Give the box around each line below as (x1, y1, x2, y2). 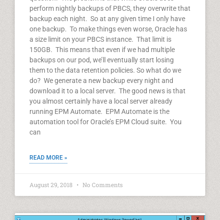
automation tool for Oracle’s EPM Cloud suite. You (29, 118, 182, 126)
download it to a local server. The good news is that (29, 87, 186, 95)
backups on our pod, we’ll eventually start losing (29, 56, 174, 64)
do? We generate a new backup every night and (29, 77, 173, 84)
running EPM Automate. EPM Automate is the (29, 108, 169, 115)
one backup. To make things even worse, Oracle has (29, 25, 187, 33)
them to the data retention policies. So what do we (29, 66, 181, 74)
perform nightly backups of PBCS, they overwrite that (29, 4, 191, 12)
